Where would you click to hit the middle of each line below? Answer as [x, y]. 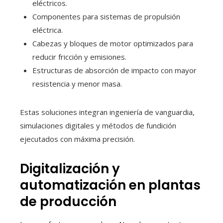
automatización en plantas [110, 185]
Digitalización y [70, 169]
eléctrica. [48, 30]
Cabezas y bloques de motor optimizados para [113, 44]
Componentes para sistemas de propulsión [106, 17]
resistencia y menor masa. [77, 84]
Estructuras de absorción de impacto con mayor [114, 70]
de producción [68, 202]
